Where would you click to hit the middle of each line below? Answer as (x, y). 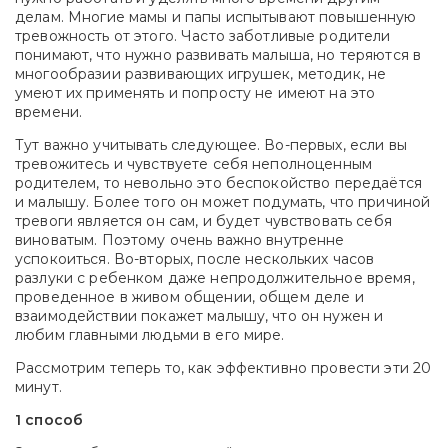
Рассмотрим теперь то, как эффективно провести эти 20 (223, 368)
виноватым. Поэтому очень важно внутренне (180, 240)
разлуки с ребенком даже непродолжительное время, (215, 278)
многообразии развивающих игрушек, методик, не (201, 74)
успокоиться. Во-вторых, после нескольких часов (195, 259)
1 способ (49, 420)
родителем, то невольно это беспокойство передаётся (218, 183)
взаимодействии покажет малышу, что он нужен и (199, 316)
